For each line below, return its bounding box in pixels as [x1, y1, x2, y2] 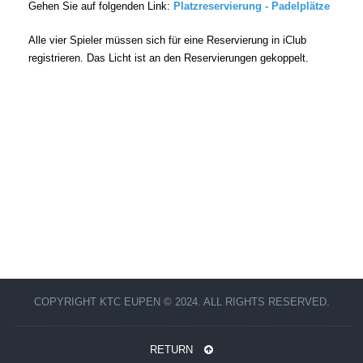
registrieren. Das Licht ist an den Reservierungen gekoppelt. [28, 52, 312, 64]
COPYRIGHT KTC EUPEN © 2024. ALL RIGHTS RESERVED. [33, 296, 330, 308]
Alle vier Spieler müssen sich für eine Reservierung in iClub [28, 34, 306, 46]
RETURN [150, 344, 196, 356]
